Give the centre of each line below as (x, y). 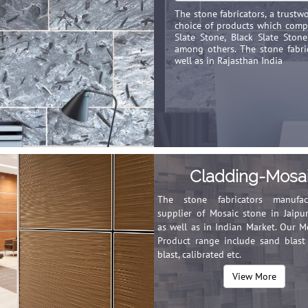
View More (255, 276)
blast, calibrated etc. (199, 254)
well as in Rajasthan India (229, 60)
